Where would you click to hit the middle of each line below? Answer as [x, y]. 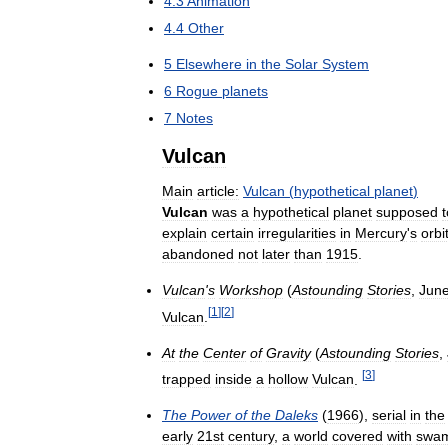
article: [218, 191]
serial [389, 415]
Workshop [251, 290]
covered [357, 436]
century [251, 436]
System [345, 64]
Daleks [296, 415]
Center [224, 352]
